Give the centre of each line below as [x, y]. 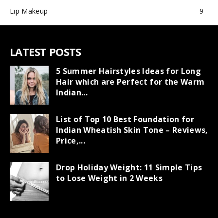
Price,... [71, 141]
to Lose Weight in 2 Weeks [109, 178]
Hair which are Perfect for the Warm [130, 82]
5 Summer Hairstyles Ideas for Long [128, 71]
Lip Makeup [29, 11]
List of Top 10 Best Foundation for [125, 119]
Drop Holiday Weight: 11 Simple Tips [129, 167]
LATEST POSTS [45, 52]
